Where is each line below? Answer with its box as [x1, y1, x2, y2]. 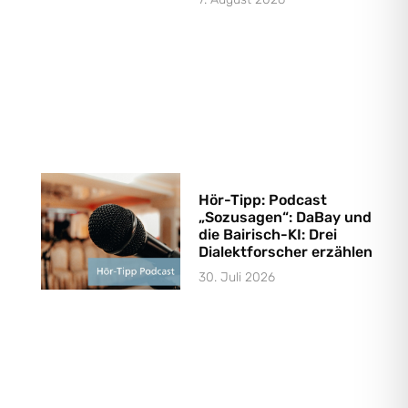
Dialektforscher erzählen [199, 242, 373, 260]
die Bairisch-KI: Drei [199, 225, 338, 243]
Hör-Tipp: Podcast [199, 190, 328, 209]
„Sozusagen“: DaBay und [199, 208, 372, 226]
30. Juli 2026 [199, 269, 276, 285]
